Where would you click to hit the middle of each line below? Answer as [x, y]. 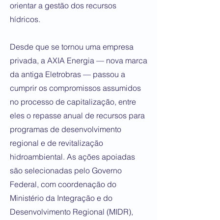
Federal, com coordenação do [63, 184]
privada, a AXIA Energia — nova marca [79, 60]
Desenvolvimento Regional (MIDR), [71, 212]
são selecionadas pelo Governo [66, 170]
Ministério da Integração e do [61, 198]
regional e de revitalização [56, 143]
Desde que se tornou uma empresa [72, 47]
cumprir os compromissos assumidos [75, 88]
